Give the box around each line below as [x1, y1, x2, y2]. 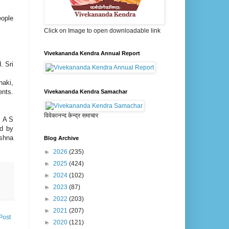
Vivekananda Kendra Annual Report [44, 50, 140, 57]
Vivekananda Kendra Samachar [44, 88, 127, 95]
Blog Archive [44, 135, 79, 142]
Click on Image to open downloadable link [44, 27, 161, 35]
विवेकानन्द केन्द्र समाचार [44, 112, 98, 120]
